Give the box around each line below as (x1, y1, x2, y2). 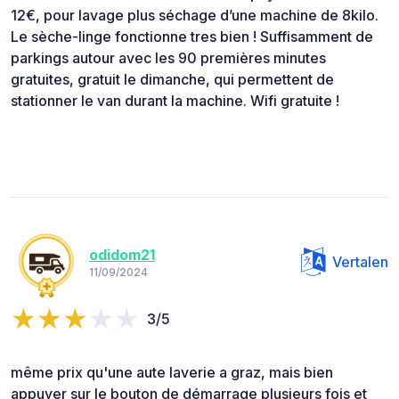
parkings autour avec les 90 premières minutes (11, 48, 326, 67)
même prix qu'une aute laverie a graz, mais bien (11, 362, 333, 381)
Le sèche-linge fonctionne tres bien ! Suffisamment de (11, 27, 373, 45)
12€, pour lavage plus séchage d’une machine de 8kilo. (11, 5, 379, 24)
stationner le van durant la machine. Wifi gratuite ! (11, 91, 339, 110)
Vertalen (332, 252, 388, 271)
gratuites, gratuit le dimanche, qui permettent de (11, 69, 334, 88)
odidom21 (89, 246, 155, 265)
